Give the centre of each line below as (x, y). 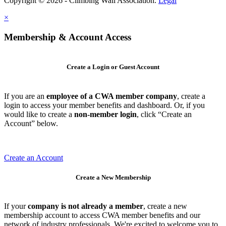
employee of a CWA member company (112, 96)
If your (16, 206)
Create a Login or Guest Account (113, 67)
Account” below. (31, 123)
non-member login (105, 114)
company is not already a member (86, 206)
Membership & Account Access (68, 37)
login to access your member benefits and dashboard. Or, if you (104, 105)
